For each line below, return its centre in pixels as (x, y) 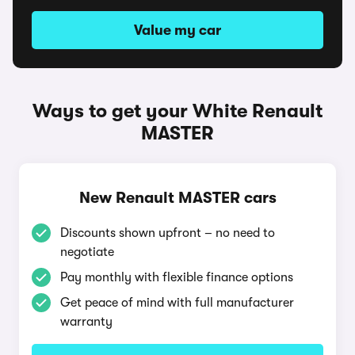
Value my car (177, 30)
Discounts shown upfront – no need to (168, 233)
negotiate (87, 252)
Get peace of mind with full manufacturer (177, 303)
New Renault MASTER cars (177, 198)
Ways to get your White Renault (177, 111)
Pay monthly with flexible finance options (177, 277)
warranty (86, 322)
